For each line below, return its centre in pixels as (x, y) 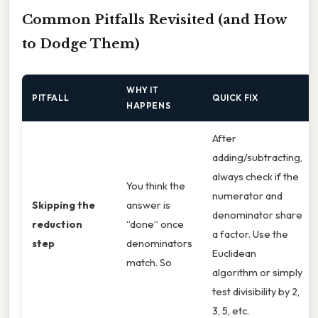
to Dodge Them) (81, 44)
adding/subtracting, (257, 158)
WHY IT (143, 90)
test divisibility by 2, (256, 292)
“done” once (155, 224)
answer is (148, 205)
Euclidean (234, 253)
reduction (57, 224)
